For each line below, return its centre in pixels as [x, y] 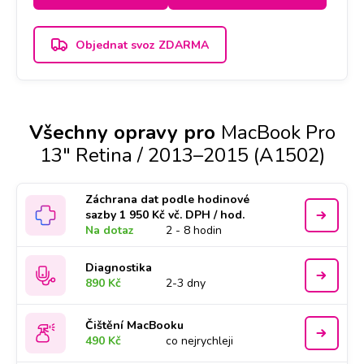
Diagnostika [119, 268]
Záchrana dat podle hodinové [168, 199]
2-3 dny [186, 283]
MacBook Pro [278, 132]
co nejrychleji [200, 341]
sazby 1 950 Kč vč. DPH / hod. [165, 215]
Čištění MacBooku [135, 325]
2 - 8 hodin [194, 230]
